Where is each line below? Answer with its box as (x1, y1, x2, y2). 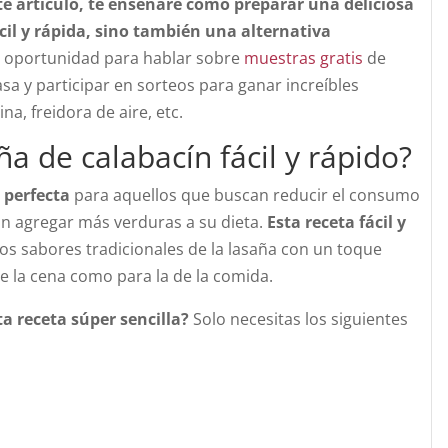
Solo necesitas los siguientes (189, 308, 408, 330)
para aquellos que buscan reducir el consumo (70, 184, 420, 206)
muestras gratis (240, 47, 363, 69)
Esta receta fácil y (267, 211, 406, 233)
